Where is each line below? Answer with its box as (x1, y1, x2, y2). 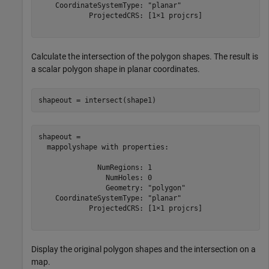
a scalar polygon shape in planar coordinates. (31, 64, 200, 74)
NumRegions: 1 (38, 163, 152, 172)
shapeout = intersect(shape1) (38, 95, 156, 104)
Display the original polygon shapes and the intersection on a (31, 244, 256, 255)
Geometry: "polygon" (38, 183, 186, 192)
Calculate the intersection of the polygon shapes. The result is (31, 52, 258, 62)
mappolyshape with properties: (38, 142, 169, 151)
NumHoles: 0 (38, 173, 152, 182)
